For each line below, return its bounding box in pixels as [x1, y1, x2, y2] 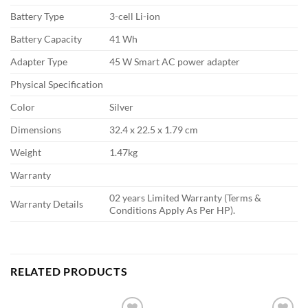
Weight [10, 146, 41, 159]
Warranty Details [10, 198, 83, 210]
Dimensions [10, 124, 61, 136]
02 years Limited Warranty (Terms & [109, 192, 262, 204]
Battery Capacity [10, 33, 82, 45]
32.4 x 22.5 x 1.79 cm [109, 124, 199, 136]
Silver [109, 101, 134, 113]
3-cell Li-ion [109, 10, 161, 23]
